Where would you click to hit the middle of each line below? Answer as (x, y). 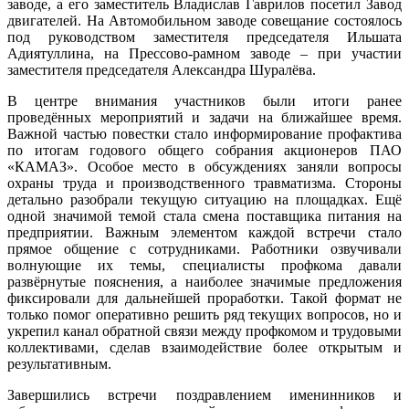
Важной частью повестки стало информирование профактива (204, 133)
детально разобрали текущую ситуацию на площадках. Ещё (204, 199)
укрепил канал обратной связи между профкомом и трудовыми (204, 330)
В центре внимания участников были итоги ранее (204, 100)
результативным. (59, 363)
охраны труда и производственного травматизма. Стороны (204, 183)
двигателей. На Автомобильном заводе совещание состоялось (204, 20)
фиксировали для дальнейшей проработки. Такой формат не (204, 298)
